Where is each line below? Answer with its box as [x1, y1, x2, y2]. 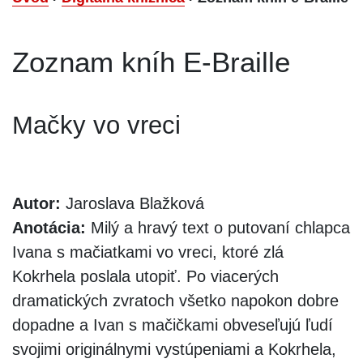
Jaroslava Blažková [61, 194, 204, 212]
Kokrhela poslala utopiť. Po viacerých [12, 267, 279, 285]
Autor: [12, 194, 61, 212]
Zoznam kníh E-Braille [12, 45, 290, 78]
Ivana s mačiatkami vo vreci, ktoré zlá [12, 242, 284, 261]
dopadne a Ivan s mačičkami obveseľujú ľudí [12, 315, 333, 334]
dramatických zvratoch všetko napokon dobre [12, 291, 339, 310]
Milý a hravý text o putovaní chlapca [86, 218, 350, 237]
